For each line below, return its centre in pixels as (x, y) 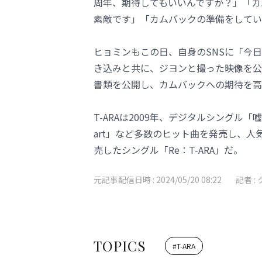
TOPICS (120, 246)
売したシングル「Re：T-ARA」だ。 (168, 150)
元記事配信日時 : (125, 180)
